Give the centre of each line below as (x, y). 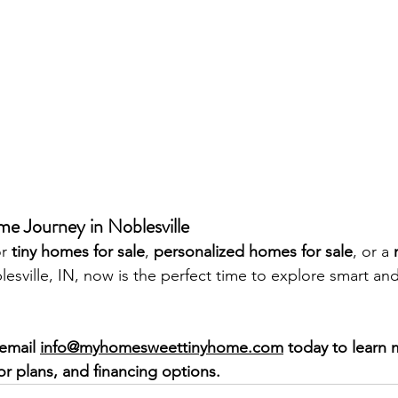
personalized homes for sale (253, 251)
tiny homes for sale (78, 251)
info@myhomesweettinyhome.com (162, 347)
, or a (373, 251)
